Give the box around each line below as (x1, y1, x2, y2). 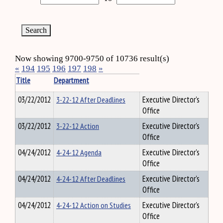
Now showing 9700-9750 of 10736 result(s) (15, 54, 169, 63)
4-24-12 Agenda (56, 147, 102, 158)
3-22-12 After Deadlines (56, 94, 125, 105)
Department (54, 75, 89, 86)
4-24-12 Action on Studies (56, 200, 131, 211)
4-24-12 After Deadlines (56, 173, 125, 184)
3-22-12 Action (56, 120, 99, 131)
